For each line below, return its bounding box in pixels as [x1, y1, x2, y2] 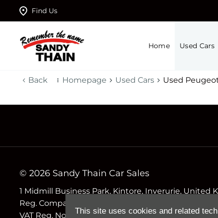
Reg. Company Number [19, 199, 112, 208]
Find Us [32, 6, 57, 15]
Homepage [62, 75, 107, 85]
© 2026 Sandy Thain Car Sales [19, 168, 149, 179]
